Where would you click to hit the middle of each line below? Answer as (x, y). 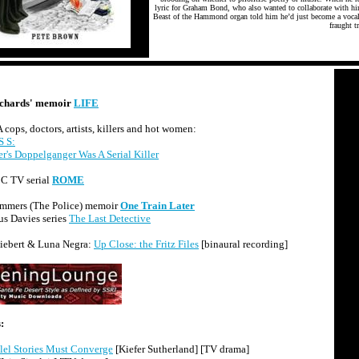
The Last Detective (110, 218)
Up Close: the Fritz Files (146, 244)
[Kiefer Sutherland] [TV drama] (181, 349)
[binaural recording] (243, 244)
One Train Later (157, 206)
